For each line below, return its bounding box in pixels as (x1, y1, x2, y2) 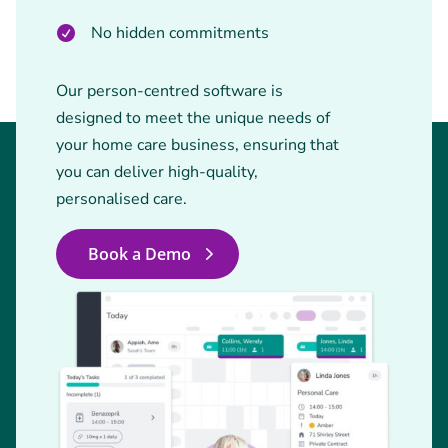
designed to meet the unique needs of (56, 107, 330, 129)
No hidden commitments (91, 22, 269, 44)
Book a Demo (88, 243, 191, 265)
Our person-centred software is (56, 80, 283, 102)
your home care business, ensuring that (56, 134, 339, 156)
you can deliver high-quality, (56, 161, 258, 183)
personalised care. (56, 188, 187, 210)
